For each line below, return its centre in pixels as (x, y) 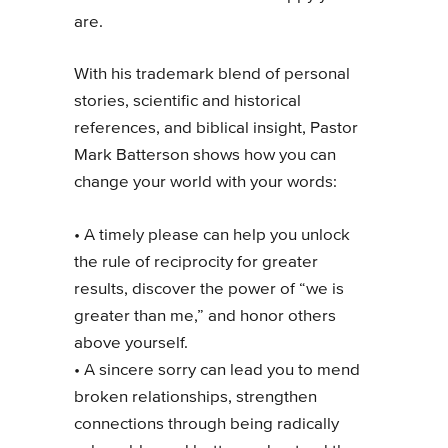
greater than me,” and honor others (205, 316)
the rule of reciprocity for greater (196, 262)
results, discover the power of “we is (209, 289)
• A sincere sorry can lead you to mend (217, 370)
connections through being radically (206, 424)
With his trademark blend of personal (212, 75)
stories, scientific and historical (187, 102)
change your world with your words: (205, 183)
